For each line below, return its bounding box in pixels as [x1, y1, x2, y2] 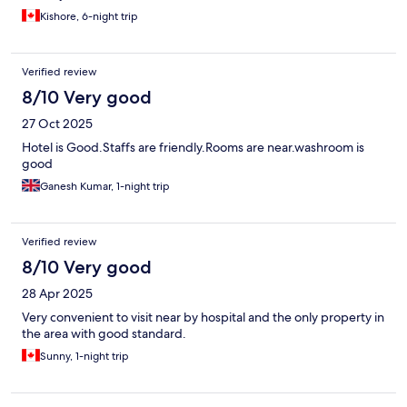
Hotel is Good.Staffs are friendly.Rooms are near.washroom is [22, 139, 364, 156]
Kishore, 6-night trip [40, 9, 138, 25]
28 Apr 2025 [22, 285, 93, 303]
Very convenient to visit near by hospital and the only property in [22, 309, 384, 326]
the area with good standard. [22, 325, 186, 342]
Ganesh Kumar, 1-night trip [40, 179, 170, 194]
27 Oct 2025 [22, 115, 93, 133]
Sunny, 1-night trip [40, 349, 129, 364]
